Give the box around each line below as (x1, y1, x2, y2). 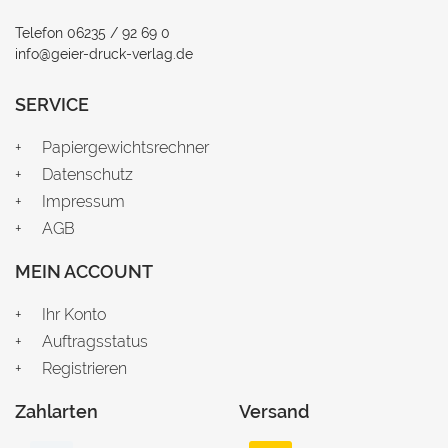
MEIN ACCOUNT (15, 260, 153, 282)
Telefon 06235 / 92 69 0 (15, 24, 170, 41)
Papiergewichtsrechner (42, 138, 209, 158)
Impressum (42, 192, 125, 212)
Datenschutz (42, 165, 133, 185)
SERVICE (15, 93, 89, 115)
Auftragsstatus (42, 332, 148, 352)
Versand (239, 400, 309, 422)
